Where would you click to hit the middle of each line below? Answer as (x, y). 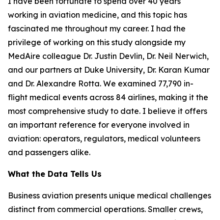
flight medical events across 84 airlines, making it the (108, 97)
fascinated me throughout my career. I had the (97, 28)
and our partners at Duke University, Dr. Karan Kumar (109, 70)
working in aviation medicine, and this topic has (97, 15)
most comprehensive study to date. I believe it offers (108, 111)
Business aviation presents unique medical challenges (110, 195)
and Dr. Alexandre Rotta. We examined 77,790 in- (101, 83)
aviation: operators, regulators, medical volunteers (104, 138)
